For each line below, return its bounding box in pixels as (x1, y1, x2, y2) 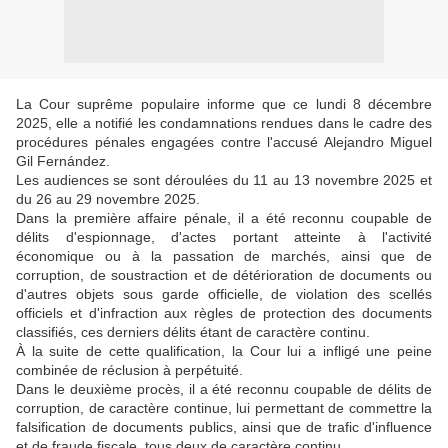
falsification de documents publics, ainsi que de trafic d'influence (16, 419, 432, 435)
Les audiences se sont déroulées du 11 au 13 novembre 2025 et (16, 172, 432, 188)
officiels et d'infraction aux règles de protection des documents (16, 305, 432, 321)
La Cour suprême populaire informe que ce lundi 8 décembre (16, 96, 432, 112)
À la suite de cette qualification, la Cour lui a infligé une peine (16, 343, 432, 359)
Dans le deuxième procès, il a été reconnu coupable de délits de (16, 381, 432, 397)
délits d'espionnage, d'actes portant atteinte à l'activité (16, 229, 432, 245)
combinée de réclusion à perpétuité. (16, 362, 243, 378)
